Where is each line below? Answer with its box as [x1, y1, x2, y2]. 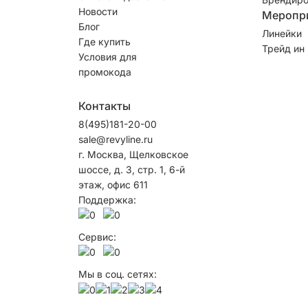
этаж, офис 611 [78, 178, 148, 190]
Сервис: [78, 230, 116, 243]
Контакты [78, 98, 131, 113]
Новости [78, 5, 118, 17]
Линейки [261, 27, 302, 39]
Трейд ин [261, 42, 305, 54]
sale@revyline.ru [78, 133, 153, 145]
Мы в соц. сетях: [78, 267, 157, 280]
